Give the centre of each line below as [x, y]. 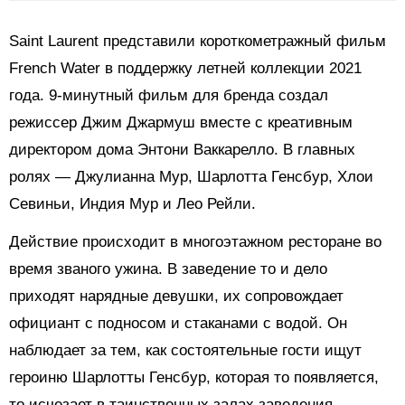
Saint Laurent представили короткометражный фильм [198, 42]
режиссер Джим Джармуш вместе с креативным [181, 123]
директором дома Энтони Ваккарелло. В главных [182, 150]
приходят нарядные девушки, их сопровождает [176, 297]
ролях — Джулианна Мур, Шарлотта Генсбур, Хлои [191, 177]
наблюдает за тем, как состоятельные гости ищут [185, 351]
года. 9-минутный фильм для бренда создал [169, 96]
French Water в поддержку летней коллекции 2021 [185, 69]
